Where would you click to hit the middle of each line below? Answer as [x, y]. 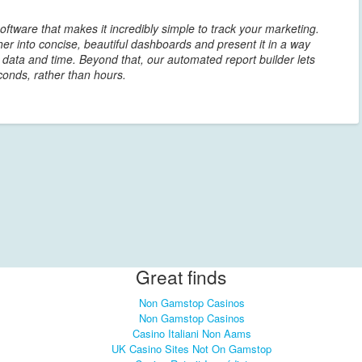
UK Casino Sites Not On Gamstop [192, 348]
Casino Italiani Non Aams [192, 333]
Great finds [181, 277]
